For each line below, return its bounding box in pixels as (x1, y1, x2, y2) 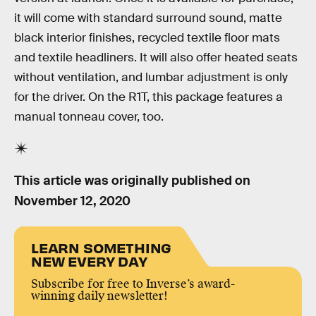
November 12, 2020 (14, 193, 130, 209)
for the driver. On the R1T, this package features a (14, 90, 283, 105)
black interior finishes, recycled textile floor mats (14, 30, 280, 46)
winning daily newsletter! (31, 288, 168, 304)
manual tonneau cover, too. (14, 109, 164, 125)
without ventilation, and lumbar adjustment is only (14, 70, 288, 85)
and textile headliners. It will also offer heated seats (14, 50, 298, 66)
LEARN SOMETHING (31, 238, 172, 257)
